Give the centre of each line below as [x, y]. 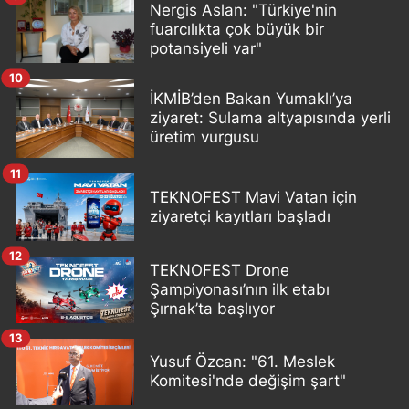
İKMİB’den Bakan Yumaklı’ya [251, 99]
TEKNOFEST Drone [220, 270]
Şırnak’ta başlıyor [212, 308]
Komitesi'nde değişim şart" [248, 381]
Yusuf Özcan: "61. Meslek [242, 362]
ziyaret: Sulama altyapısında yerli [270, 118]
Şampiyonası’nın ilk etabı [240, 289]
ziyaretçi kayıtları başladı [240, 216]
